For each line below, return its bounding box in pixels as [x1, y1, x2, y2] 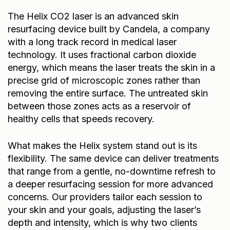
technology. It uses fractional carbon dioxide [8, 47, 196, 59]
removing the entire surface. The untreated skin [8, 86, 208, 97]
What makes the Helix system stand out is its [8, 138, 197, 149]
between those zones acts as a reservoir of [8, 99, 191, 110]
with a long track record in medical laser [8, 34, 177, 46]
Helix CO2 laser [27, 9, 92, 20]
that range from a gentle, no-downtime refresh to [8, 164, 216, 175]
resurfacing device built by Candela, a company [8, 22, 210, 33]
